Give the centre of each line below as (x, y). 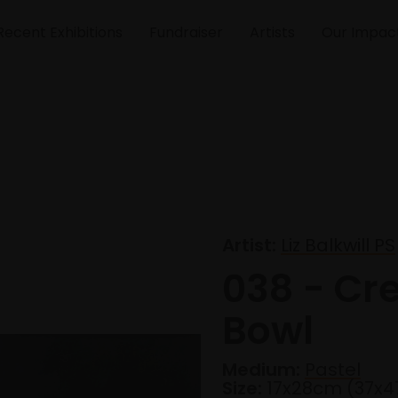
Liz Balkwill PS (338, 246)
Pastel (333, 370)
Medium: (261, 370)
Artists (272, 32)
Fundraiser (186, 32)
